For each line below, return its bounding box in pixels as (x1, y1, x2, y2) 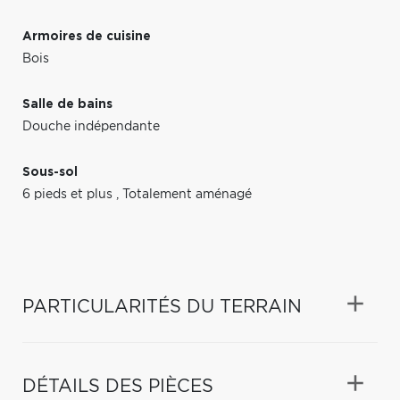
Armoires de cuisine (22, 29, 151, 43)
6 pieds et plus (22, 187, 116, 201)
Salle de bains (22, 97, 112, 111)
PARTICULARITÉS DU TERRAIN (22, 297, 302, 316)
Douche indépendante (22, 120, 160, 133)
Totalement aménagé (122, 187, 252, 201)
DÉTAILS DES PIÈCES (22, 377, 213, 396)
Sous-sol (22, 165, 78, 179)
